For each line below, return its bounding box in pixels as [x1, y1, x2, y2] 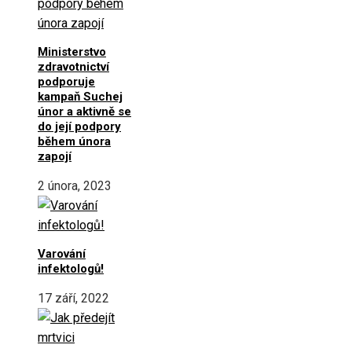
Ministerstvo [38, 44, 106, 59]
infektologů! [38, 261, 104, 276]
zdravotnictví [38, 59, 109, 74]
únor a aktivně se [38, 104, 131, 119]
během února [38, 134, 111, 148]
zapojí [38, 148, 71, 163]
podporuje [38, 74, 95, 89]
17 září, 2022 [38, 290, 109, 306]
